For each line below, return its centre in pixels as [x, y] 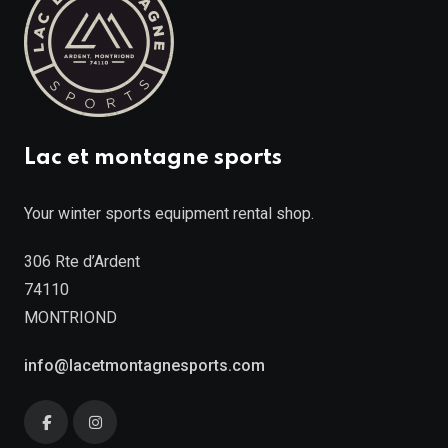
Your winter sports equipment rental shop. [169, 213]
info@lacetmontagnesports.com [144, 365]
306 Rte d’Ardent [82, 261]
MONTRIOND [70, 317]
